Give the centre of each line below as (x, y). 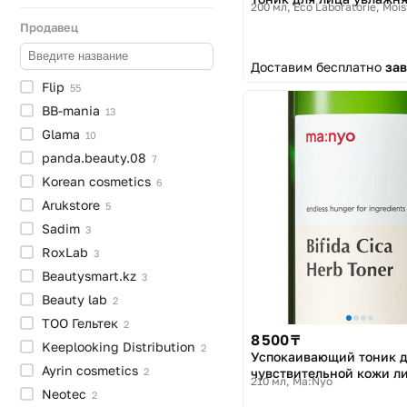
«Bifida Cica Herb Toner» (327, 389)
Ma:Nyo (313, 381)
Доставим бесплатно (318, 67)
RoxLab (67, 252)
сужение (71, 36)
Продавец (49, 27)
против (66, 13)
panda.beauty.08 (96, 157)
